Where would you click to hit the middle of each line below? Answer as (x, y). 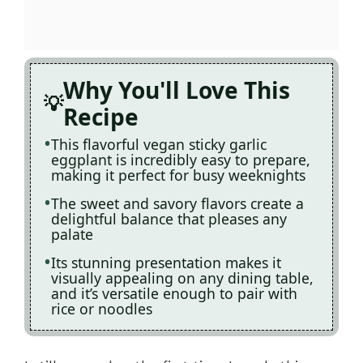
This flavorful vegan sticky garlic (159, 144)
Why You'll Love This (177, 90)
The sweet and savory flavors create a (177, 203)
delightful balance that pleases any (169, 218)
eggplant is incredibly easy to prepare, (181, 159)
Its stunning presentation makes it (166, 262)
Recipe (101, 116)
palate (72, 234)
